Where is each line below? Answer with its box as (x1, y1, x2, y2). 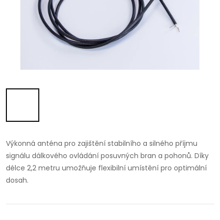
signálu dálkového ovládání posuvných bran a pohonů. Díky (6, 151, 209, 161)
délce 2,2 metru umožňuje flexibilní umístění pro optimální (6, 163, 207, 173)
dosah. (6, 175, 28, 185)
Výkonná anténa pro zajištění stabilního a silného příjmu (6, 138, 197, 148)
